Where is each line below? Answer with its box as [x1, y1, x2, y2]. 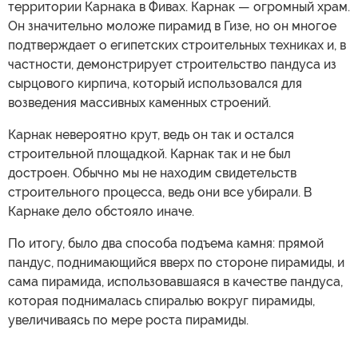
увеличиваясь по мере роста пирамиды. [8, 312, 249, 328]
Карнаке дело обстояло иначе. [8, 203, 194, 219]
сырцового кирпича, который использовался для [8, 75, 302, 91]
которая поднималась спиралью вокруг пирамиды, [8, 292, 315, 308]
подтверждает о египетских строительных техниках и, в [8, 37, 346, 53]
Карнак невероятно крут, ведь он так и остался [8, 126, 294, 142]
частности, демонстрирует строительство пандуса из [8, 56, 336, 72]
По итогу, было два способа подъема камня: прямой [8, 235, 324, 251]
